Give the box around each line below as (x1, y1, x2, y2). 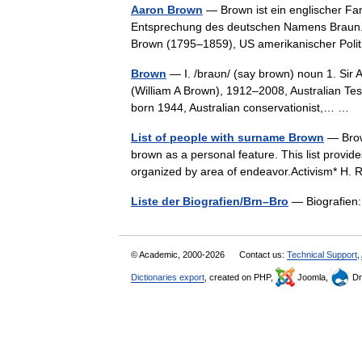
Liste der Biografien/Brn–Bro (131, 195, 288, 208)
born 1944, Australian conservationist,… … (131, 101, 356, 114)
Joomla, (295, 272, 330, 282)
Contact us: (239, 250, 287, 259)
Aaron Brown (131, 3, 203, 16)
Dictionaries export (131, 272, 204, 282)
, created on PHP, (204, 272, 276, 282)
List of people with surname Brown (131, 131, 324, 144)
